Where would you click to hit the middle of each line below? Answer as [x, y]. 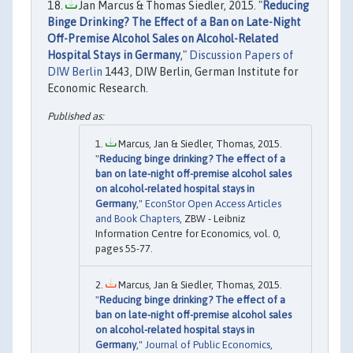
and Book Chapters [137, 218]
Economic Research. [98, 88]
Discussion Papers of [242, 55]
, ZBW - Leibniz [212, 218]
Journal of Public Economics [208, 344]
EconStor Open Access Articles [213, 203]
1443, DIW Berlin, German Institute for [201, 71]
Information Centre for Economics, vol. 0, [188, 233]
